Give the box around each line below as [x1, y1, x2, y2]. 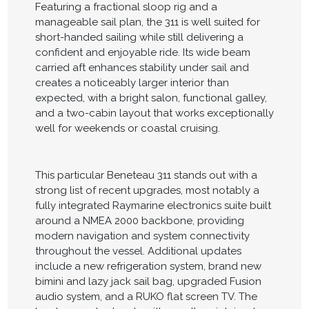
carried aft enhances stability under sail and [34, 61, 249, 74]
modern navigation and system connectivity [34, 229, 250, 242]
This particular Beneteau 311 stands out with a [34, 168, 257, 181]
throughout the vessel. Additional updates [34, 244, 241, 257]
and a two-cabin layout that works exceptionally [34, 106, 274, 119]
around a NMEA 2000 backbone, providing [34, 214, 244, 227]
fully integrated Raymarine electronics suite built [34, 199, 271, 212]
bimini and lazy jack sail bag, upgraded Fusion [34, 275, 261, 288]
